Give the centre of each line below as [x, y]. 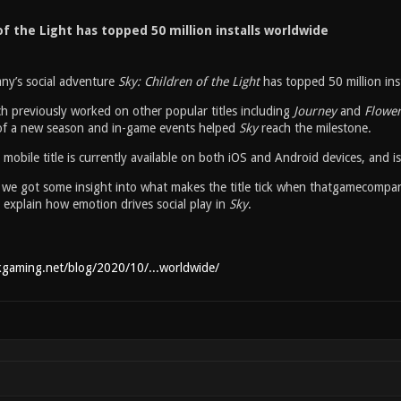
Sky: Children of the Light [190, 81]
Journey [313, 111]
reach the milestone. [314, 128]
